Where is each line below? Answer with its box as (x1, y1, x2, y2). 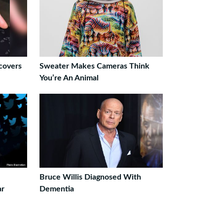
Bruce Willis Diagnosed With (39, 173, 141, 181)
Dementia (39, 185, 74, 193)
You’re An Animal (39, 74, 99, 82)
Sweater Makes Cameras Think (39, 62, 149, 70)
